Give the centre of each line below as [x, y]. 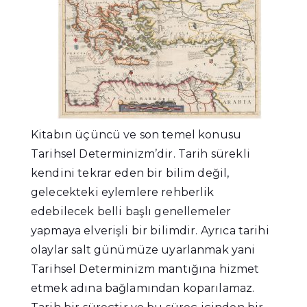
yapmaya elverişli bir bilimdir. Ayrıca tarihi [150, 231]
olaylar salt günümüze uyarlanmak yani [143, 250]
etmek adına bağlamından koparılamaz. [143, 288]
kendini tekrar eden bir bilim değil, [130, 173]
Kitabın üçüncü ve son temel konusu [136, 135]
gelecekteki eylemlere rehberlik [123, 193]
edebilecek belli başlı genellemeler [131, 212]
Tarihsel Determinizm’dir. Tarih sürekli [140, 154]
